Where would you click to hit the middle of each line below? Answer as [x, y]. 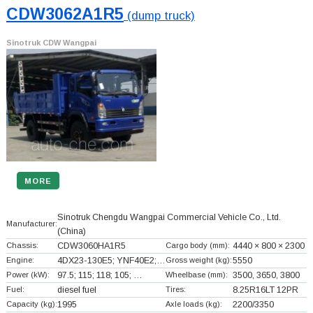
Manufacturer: [31, 224]
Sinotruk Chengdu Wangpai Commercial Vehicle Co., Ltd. [169, 218]
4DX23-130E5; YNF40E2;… [111, 261]
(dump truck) [159, 16]
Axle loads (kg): [194, 304]
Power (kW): [28, 275]
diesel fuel [77, 290]
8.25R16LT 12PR [265, 290]
